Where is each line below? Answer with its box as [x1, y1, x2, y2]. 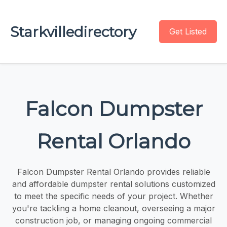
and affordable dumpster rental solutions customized [12, 178, 215, 189]
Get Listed [169, 26, 207, 36]
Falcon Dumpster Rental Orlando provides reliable [17, 166, 210, 177]
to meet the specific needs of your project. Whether [14, 191, 213, 201]
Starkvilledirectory [10, 23, 136, 41]
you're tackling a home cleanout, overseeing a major [12, 203, 215, 213]
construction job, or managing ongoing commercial [15, 215, 212, 225]
